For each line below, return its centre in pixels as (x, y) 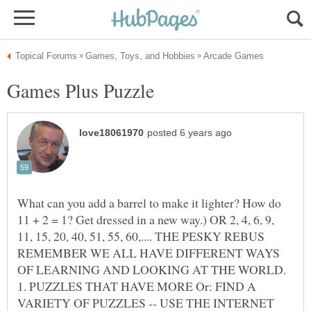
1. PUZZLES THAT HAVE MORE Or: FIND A (137, 286)
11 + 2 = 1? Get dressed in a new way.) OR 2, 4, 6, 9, (146, 220)
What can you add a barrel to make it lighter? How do (149, 203)
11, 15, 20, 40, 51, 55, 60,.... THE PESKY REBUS (141, 236)
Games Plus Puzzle (81, 90)
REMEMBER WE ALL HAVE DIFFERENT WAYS (149, 253)
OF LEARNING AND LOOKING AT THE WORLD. (152, 270)
